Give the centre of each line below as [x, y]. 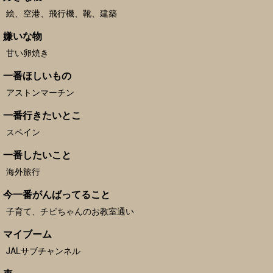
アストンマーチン [40, 92]
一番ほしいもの [37, 75]
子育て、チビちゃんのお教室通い [70, 211]
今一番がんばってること [57, 194]
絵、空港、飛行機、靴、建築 [62, 13]
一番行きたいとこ [42, 115]
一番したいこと [37, 154]
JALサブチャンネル [43, 250]
